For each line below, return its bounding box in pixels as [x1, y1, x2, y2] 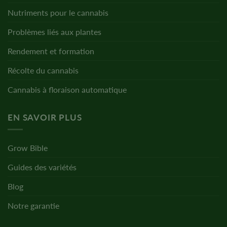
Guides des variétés [8, 162, 77, 172]
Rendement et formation [8, 46, 94, 56]
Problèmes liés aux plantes [8, 26, 101, 36]
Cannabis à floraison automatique [8, 84, 127, 94]
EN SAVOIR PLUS [8, 111, 82, 123]
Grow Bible [8, 143, 48, 153]
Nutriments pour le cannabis [8, 7, 108, 17]
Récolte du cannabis [8, 65, 79, 75]
